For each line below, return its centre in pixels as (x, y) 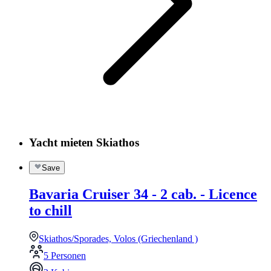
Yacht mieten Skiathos (84, 143)
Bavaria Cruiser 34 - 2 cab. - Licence (143, 194)
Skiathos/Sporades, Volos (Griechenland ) (118, 238)
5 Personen (65, 255)
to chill (51, 210)
